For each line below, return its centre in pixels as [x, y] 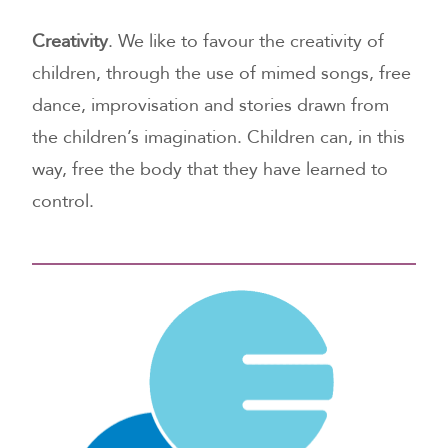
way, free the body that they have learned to [210, 169]
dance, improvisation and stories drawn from [211, 105]
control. [63, 201]
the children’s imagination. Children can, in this [219, 137]
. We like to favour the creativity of [246, 41]
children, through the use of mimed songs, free [222, 73]
